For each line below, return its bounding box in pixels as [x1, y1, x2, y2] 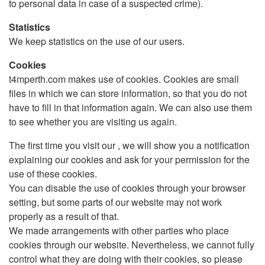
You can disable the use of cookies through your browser [9, 181, 245, 195]
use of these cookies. [9, 167, 97, 180]
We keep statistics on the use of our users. [9, 34, 185, 48]
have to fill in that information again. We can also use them [9, 101, 252, 114]
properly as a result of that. [9, 209, 119, 223]
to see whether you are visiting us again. [9, 115, 177, 128]
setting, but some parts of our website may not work [9, 195, 222, 209]
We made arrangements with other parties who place [9, 224, 229, 237]
